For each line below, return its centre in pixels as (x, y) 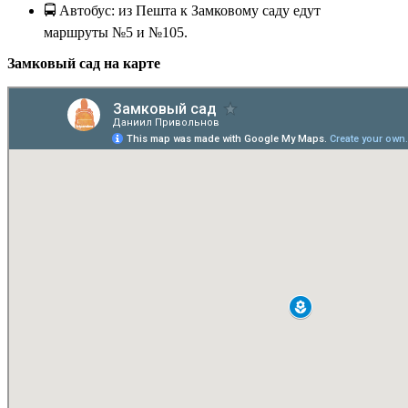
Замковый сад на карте (84, 64)
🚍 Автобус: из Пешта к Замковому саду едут (182, 11)
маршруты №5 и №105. (116, 33)
